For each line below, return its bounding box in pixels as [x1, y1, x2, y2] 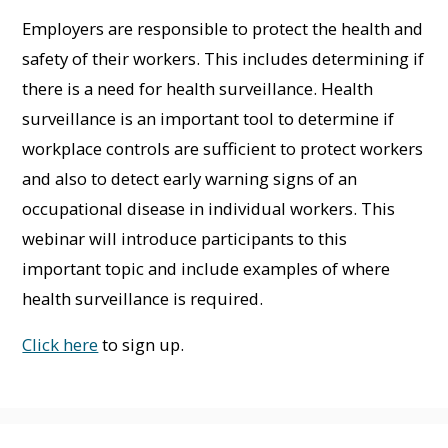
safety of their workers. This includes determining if [22, 46, 425, 70]
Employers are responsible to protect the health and [22, 16, 424, 40]
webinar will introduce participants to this [22, 226, 348, 250]
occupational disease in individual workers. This [22, 196, 396, 220]
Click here [22, 332, 99, 356]
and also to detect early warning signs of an [22, 166, 358, 190]
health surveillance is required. [22, 286, 264, 310]
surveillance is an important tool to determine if [22, 106, 395, 130]
